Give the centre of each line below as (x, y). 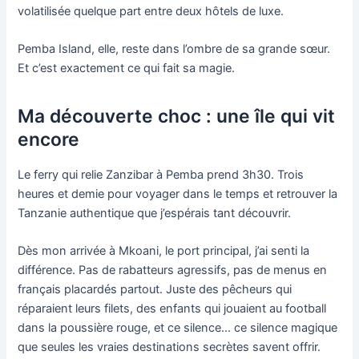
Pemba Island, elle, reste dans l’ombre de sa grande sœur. (174, 49)
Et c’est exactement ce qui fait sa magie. (127, 69)
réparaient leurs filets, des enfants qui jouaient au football (172, 309)
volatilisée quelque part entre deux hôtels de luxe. (151, 11)
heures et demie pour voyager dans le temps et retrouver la (178, 194)
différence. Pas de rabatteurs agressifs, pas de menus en (173, 270)
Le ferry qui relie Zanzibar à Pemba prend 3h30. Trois (161, 175)
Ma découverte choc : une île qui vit (177, 117)
